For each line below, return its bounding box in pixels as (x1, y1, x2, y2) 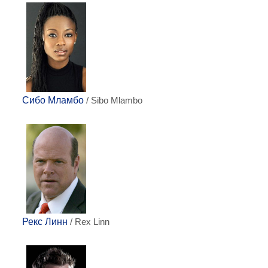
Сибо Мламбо (22, 95, 84, 105)
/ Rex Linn (68, 217, 109, 227)
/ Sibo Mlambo (84, 96, 142, 105)
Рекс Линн (22, 217, 68, 227)
